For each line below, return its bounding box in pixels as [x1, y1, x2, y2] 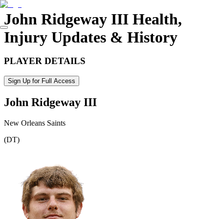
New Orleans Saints [4, 118, 66, 127]
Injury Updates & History [4, 28, 177, 46]
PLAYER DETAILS [4, 56, 86, 66]
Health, [129, 10, 182, 28]
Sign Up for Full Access [8, 77, 75, 85]
